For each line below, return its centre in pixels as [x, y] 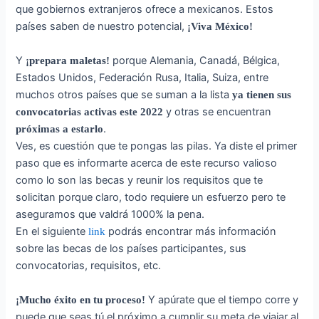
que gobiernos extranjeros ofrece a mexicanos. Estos [145, 9]
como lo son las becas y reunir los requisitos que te [140, 180]
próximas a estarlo [60, 129]
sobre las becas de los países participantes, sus [131, 248]
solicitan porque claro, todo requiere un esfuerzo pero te [151, 197]
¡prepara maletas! [67, 60]
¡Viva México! [220, 26]
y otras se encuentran [219, 111]
